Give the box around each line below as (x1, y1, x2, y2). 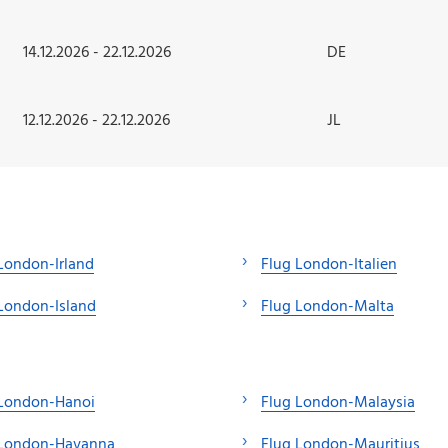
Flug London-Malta (261, 293, 394, 320)
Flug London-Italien (261, 251, 397, 278)
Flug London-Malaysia (261, 390, 415, 417)
